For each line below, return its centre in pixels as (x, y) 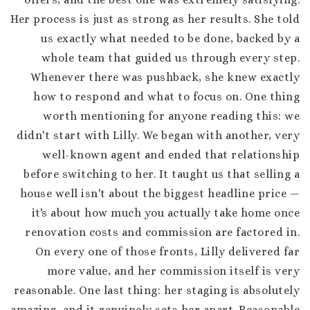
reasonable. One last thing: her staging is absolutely (156, 290)
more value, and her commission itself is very (173, 271)
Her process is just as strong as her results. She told (155, 19)
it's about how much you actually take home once (165, 213)
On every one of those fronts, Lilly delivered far (167, 252)
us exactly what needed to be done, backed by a (170, 38)
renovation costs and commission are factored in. (162, 232)
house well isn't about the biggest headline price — (159, 193)
